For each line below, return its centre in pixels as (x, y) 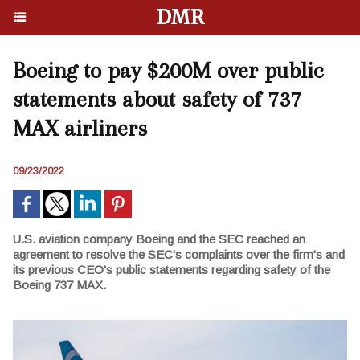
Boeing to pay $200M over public (168, 70)
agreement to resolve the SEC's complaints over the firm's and (179, 254)
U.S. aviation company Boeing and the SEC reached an (159, 239)
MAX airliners (80, 128)
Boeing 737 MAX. (59, 285)
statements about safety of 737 (157, 99)
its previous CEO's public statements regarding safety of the (172, 270)
